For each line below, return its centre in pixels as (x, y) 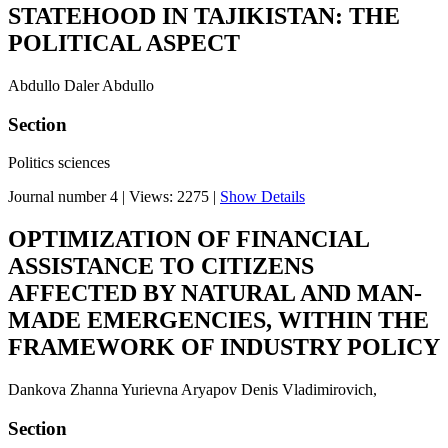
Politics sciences (59, 163)
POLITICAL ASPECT (124, 43)
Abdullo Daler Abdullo (81, 86)
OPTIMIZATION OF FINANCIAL (188, 239)
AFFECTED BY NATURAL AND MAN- (215, 293)
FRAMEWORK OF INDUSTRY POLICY (224, 347)
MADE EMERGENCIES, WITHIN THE (218, 320)
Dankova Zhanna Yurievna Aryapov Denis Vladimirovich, (192, 390)
